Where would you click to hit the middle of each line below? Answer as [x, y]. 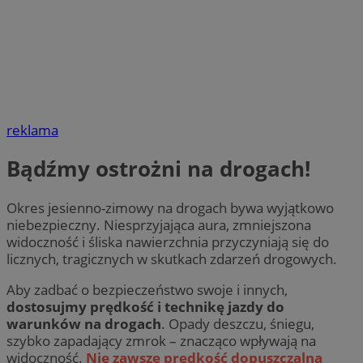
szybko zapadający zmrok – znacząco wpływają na [161, 340]
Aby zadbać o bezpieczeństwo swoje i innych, [147, 289]
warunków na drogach [84, 323]
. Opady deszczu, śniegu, [238, 323]
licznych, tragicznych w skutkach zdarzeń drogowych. [173, 258]
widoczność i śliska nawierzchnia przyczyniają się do [168, 241]
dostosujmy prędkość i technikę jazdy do [145, 306]
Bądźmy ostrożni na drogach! [158, 169]
